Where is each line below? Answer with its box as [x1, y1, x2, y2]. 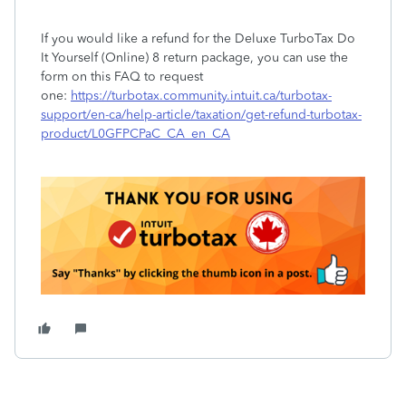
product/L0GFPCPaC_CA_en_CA [41, 126, 230, 141]
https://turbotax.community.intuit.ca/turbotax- [71, 88, 332, 103]
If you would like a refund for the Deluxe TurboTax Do [41, 31, 355, 46]
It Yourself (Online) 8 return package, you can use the [41, 50, 348, 65]
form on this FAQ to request [41, 69, 203, 84]
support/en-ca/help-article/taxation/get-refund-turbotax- [41, 107, 362, 122]
